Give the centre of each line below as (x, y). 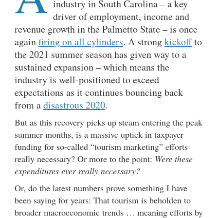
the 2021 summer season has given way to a (100, 54)
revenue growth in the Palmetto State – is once (106, 29)
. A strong (144, 42)
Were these (174, 159)
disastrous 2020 (74, 105)
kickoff (178, 42)
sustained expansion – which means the (92, 67)
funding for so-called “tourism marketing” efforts (101, 147)
